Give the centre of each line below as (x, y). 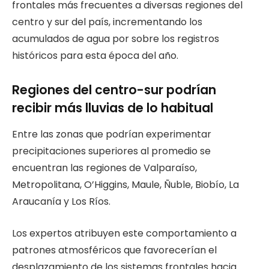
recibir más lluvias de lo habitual (113, 108)
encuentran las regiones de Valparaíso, (104, 168)
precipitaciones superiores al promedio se (111, 151)
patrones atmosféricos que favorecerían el (114, 250)
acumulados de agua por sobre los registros (116, 39)
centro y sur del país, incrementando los (107, 22)
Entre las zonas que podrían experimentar (112, 134)
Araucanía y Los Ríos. (61, 202)
